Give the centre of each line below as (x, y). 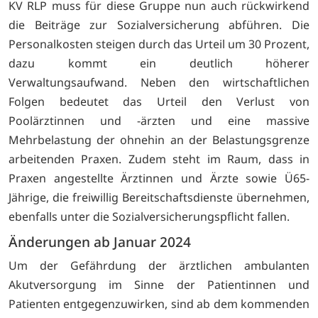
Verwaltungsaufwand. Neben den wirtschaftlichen (159, 83)
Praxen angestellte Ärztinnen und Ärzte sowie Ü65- (159, 179)
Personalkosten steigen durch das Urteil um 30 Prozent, (159, 44)
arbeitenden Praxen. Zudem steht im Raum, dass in (159, 159)
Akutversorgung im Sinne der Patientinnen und (159, 285)
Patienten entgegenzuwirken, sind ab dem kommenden (159, 304)
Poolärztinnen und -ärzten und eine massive (159, 121)
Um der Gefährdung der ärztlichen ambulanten (159, 266)
